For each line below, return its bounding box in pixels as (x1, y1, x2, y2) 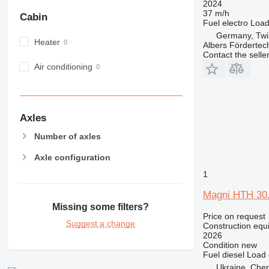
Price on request (202, 211, 265, 221)
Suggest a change (66, 218, 136, 228)
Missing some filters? (52, 201, 150, 212)
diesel (222, 249, 244, 259)
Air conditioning (34, 62, 92, 72)
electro (222, 17, 248, 28)
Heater (34, 37, 60, 47)
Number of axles (34, 131, 101, 142)
